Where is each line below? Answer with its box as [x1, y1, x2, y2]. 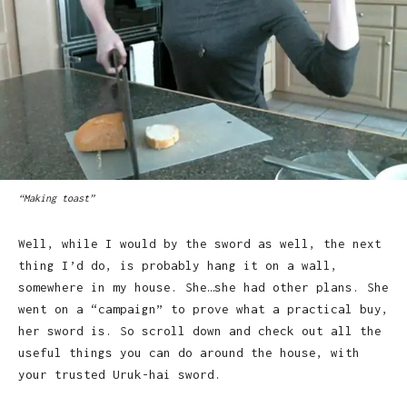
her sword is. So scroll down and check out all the [18, 323, 382, 338]
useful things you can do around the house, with [18, 344, 360, 360]
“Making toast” [18, 192, 94, 203]
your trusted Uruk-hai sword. [18, 366, 222, 382]
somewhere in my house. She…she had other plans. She [18, 279, 389, 294]
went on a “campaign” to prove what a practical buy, [18, 301, 389, 316]
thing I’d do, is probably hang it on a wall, [18, 257, 338, 273]
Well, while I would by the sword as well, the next [18, 235, 382, 251]
